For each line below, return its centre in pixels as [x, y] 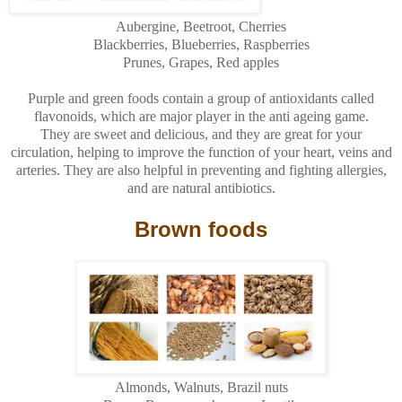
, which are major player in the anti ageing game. [231, 116]
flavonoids [63, 116]
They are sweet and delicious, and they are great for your [201, 134]
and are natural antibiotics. [201, 188]
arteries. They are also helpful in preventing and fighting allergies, [201, 170]
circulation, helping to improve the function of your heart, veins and [201, 152]
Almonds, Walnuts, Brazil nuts [201, 387]
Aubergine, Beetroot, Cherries [201, 26]
